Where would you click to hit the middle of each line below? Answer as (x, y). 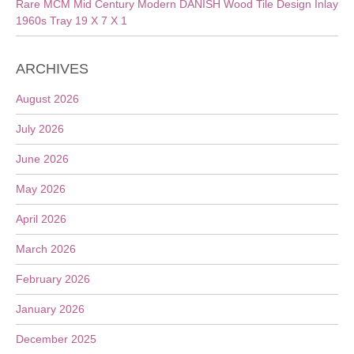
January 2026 (50, 309)
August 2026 (47, 99)
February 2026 (53, 279)
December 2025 (56, 339)
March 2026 (46, 249)
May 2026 (41, 189)
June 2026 (42, 159)
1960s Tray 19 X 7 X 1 (72, 21)
